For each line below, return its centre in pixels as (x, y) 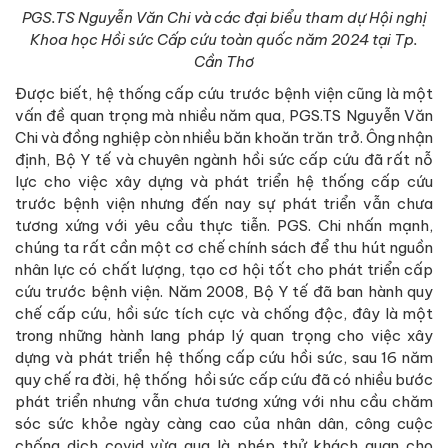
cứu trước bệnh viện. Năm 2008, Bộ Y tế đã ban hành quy (224, 291)
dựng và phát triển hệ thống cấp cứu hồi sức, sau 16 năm (224, 357)
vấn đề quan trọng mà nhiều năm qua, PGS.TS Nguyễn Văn (224, 115)
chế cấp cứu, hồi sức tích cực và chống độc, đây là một (224, 313)
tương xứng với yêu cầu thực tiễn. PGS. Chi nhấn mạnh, (224, 225)
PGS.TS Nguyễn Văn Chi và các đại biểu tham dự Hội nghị (224, 17)
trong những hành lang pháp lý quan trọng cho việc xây (224, 335)
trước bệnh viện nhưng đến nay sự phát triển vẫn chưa (224, 203)
